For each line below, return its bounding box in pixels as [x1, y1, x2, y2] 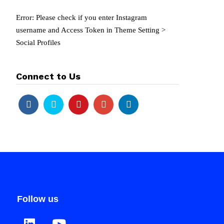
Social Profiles [16, 38, 61, 46]
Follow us [17, 194, 58, 204]
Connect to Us [16, 71, 81, 81]
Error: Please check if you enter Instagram [16, 13, 147, 21]
